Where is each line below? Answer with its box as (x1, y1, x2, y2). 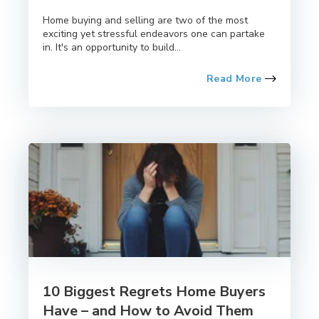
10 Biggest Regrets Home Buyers (43, 281, 266, 301)
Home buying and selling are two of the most (43, 13, 248, 27)
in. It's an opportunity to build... (43, 40, 181, 54)
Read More (206, 71, 265, 85)
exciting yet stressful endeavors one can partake (43, 26, 265, 41)
